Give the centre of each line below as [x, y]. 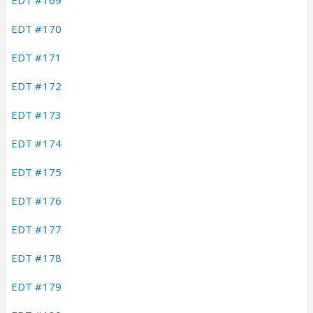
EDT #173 [36, 114]
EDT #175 [36, 172]
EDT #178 [36, 257]
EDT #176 [36, 200]
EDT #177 [36, 229]
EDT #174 [36, 143]
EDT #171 [36, 57]
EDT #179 [36, 286]
